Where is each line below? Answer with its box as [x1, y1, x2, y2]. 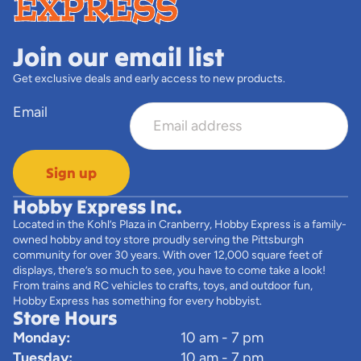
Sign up [46, 163, 97, 182]
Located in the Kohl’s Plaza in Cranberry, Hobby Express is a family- [13, 217, 346, 231]
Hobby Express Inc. [13, 193, 182, 219]
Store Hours [13, 305, 117, 330]
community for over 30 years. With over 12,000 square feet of [13, 247, 322, 262]
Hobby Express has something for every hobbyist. [13, 293, 262, 308]
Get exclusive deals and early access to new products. [13, 71, 285, 85]
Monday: [13, 328, 70, 346]
